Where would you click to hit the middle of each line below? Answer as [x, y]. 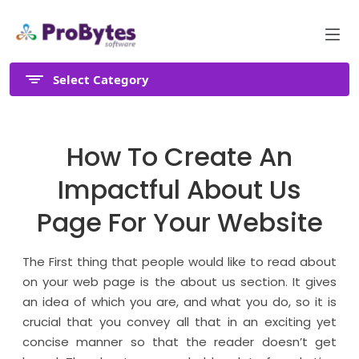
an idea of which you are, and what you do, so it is [179, 302]
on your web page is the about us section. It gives [179, 282]
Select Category [101, 79]
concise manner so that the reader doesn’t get [179, 342]
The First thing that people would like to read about [179, 262]
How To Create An [179, 157]
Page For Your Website [179, 222]
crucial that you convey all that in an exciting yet [179, 322]
